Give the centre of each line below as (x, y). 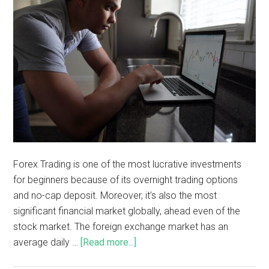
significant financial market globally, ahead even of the (127, 211)
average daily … (47, 242)
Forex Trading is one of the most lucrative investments (128, 164)
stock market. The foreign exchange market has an (121, 226)
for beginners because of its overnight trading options (126, 180)
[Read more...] (109, 242)
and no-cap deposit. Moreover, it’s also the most (115, 195)
